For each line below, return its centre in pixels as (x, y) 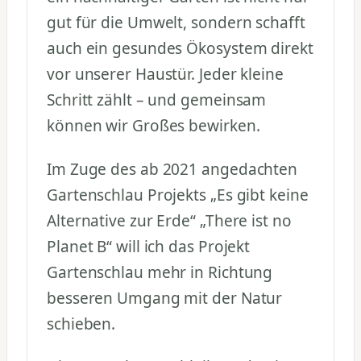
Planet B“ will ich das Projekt (149, 246)
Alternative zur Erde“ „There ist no (169, 220)
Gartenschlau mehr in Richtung (160, 272)
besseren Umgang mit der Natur (165, 298)
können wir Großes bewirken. (154, 125)
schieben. (81, 324)
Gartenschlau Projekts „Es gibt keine (178, 195)
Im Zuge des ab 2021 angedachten (172, 169)
